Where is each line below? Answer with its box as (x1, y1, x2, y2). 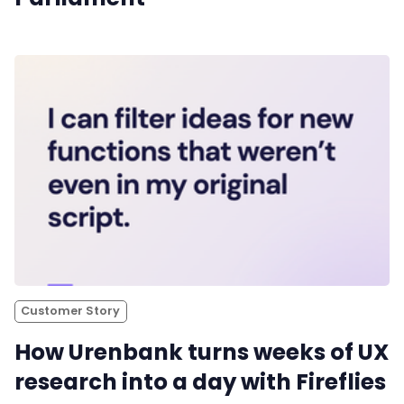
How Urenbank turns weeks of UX (14, 336, 389, 369)
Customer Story (21, 303, 121, 319)
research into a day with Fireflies (14, 366, 386, 399)
